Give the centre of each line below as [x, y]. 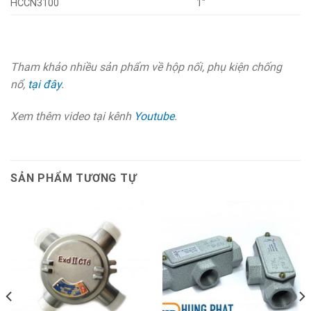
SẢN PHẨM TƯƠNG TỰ [74, 178]
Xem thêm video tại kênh [72, 116]
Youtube [154, 116]
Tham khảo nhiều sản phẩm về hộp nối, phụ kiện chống [146, 67]
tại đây [44, 85]
